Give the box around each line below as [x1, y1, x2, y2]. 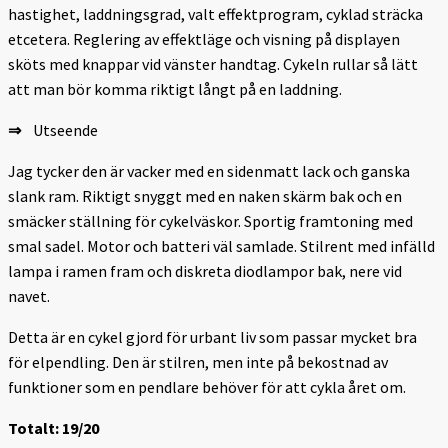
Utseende [21, 119, 101, 140]
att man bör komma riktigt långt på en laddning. [8, 78, 342, 99]
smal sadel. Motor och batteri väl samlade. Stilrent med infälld [8, 235, 435, 256]
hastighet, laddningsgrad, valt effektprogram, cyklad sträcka [8, 3, 423, 24]
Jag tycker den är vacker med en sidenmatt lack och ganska [8, 160, 410, 181]
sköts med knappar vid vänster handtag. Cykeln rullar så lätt [8, 53, 418, 74]
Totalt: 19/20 [8, 417, 99, 438]
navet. [8, 285, 53, 306]
